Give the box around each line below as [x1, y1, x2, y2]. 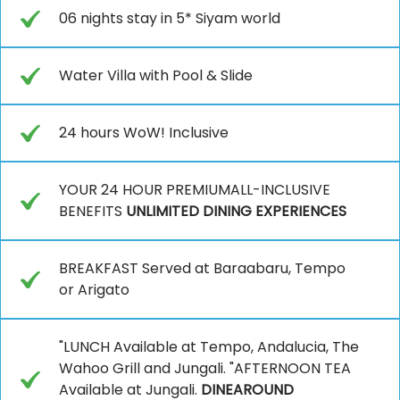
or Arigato [59, 279, 129, 300]
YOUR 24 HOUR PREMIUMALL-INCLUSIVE [59, 179, 330, 200]
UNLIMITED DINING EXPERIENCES [126, 200, 346, 221]
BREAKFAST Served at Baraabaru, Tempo [59, 257, 346, 279]
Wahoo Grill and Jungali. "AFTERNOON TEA [59, 357, 351, 379]
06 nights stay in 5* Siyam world [59, 7, 280, 29]
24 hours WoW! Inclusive [59, 121, 229, 143]
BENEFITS [59, 200, 126, 221]
